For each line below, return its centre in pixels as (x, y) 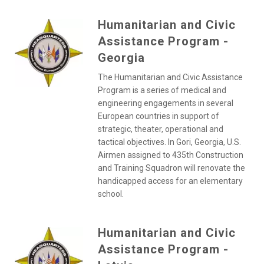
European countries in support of (158, 116)
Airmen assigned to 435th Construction (170, 155)
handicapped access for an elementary (170, 181)
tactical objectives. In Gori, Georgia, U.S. (169, 142)
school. (110, 194)
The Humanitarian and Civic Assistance (170, 77)
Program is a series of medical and (162, 90)
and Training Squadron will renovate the (171, 168)
